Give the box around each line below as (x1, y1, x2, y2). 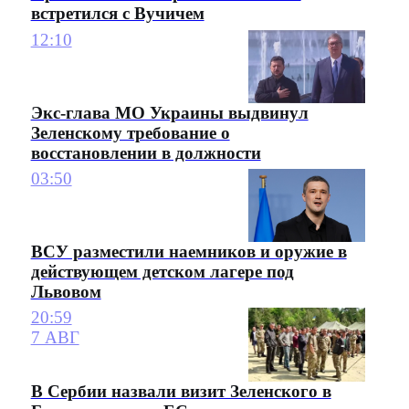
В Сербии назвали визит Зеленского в (30, 381, 331, 401)
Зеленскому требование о (30, 122, 230, 142)
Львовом (30, 282, 101, 302)
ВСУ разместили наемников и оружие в (30, 242, 347, 262)
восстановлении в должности (30, 142, 261, 163)
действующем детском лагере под (30, 262, 294, 282)
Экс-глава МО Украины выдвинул (30, 102, 309, 122)
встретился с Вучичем (30, 4, 204, 24)
